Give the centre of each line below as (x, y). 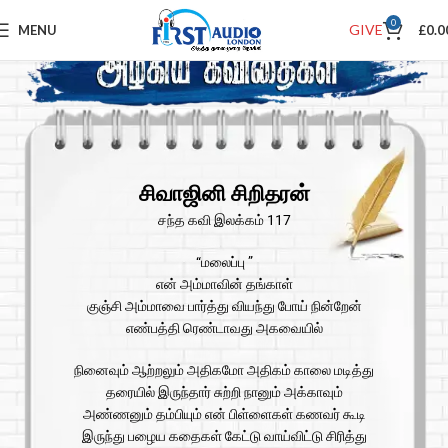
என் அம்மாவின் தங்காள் (224, 284)
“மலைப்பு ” (224, 262)
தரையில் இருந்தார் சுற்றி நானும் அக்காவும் (224, 392)
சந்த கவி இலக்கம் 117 (224, 220)
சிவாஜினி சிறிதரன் (224, 194)
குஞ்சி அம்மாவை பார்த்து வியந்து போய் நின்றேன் (224, 306)
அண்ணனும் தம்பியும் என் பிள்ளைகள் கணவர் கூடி (224, 414)
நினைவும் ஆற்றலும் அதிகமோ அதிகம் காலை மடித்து (224, 370)
